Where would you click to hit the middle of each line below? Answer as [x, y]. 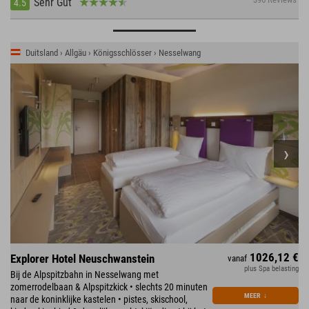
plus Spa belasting [271, 269]
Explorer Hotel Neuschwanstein [82, 259]
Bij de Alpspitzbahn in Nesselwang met [84, 275]
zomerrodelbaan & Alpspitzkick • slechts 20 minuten [109, 287]
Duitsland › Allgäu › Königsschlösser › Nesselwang [113, 53]
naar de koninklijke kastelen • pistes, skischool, [99, 300]
